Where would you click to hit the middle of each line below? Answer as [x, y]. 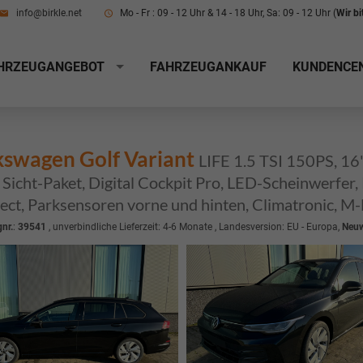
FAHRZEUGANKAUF [208, 67]
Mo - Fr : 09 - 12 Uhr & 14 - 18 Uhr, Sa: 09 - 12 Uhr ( [226, 13]
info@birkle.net [47, 13]
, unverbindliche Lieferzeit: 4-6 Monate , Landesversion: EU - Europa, [194, 227]
